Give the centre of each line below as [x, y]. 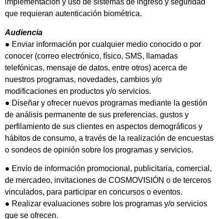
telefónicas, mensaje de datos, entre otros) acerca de [96, 67]
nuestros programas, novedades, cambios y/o [83, 79]
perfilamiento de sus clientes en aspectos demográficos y [104, 126]
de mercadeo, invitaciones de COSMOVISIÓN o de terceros [108, 180]
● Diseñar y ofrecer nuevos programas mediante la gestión [106, 103]
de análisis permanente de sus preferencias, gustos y [97, 114]
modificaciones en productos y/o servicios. [78, 91]
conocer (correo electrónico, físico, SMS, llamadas [91, 56]
